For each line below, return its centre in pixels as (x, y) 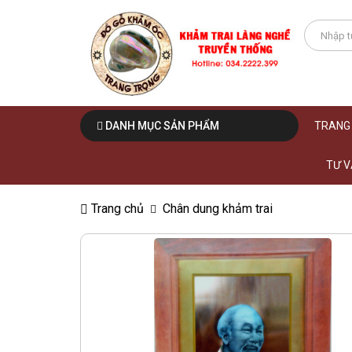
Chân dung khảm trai (218, 209)
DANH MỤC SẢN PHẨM (161, 126)
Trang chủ (116, 209)
